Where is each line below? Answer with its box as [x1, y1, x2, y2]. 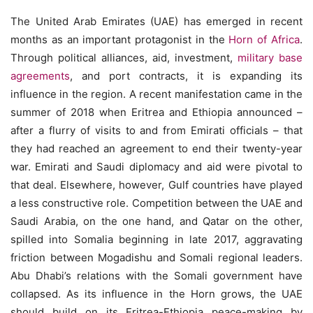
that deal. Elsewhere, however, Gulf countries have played [10, 178, 303, 191]
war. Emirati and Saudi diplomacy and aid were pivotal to [10, 160, 303, 173]
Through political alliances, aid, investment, [10, 51, 238, 64]
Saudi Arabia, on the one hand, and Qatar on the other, [10, 214, 303, 228]
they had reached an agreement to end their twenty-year [10, 142, 303, 155]
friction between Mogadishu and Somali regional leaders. [10, 251, 303, 264]
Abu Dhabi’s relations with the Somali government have [10, 269, 303, 282]
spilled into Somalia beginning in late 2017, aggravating [10, 233, 303, 246]
